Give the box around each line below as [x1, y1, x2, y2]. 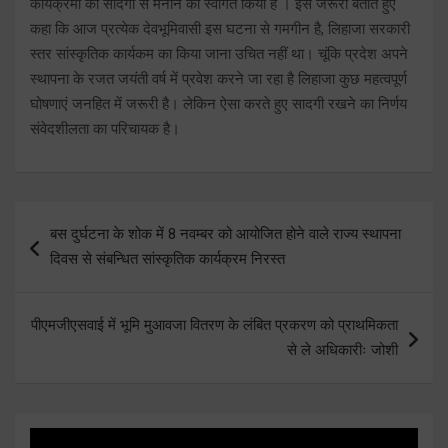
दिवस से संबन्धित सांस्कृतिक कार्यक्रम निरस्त [50, 249, 285, 268]
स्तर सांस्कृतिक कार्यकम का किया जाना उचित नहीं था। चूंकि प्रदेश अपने [30, 44, 408, 63]
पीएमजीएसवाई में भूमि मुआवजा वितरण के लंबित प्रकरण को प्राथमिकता [31, 315, 398, 334]
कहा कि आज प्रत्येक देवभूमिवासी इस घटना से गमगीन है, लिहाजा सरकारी [30, 19, 410, 38]
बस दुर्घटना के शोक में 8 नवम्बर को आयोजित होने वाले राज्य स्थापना [50, 224, 401, 243]
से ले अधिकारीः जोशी [287, 340, 398, 359]
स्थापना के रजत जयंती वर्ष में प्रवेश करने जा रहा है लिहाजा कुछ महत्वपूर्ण [30, 69, 407, 88]
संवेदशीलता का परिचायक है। [30, 119, 180, 138]
